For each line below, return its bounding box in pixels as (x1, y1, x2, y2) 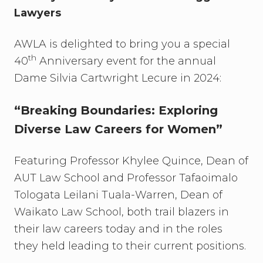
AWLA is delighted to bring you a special (14, 38, 230, 50)
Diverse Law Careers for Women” (14, 122, 226, 136)
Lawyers (14, 6, 61, 19)
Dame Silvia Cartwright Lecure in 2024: (14, 72, 221, 85)
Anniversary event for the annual (36, 55, 216, 68)
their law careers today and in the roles (14, 222, 222, 235)
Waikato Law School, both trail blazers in (14, 205, 229, 218)
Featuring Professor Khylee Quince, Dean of (14, 154, 248, 167)
